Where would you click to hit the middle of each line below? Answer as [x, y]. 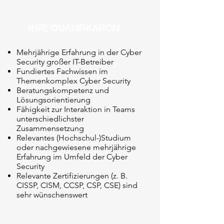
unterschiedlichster [50, 119]
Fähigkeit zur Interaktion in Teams [76, 109]
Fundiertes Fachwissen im [62, 71]
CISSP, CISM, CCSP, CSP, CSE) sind [77, 185]
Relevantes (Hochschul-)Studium [74, 138]
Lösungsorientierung [53, 100]
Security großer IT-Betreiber [65, 62]
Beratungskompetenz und [63, 90]
